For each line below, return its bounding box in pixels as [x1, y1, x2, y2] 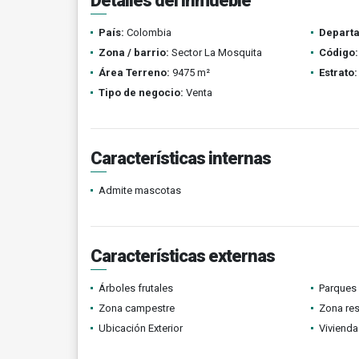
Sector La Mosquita [169, 46, 262, 58]
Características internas [91, 148, 271, 168]
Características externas [91, 246, 275, 266]
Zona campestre [99, 302, 175, 314]
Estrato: [318, 67, 357, 79]
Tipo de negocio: [99, 87, 184, 99]
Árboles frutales [99, 282, 173, 294]
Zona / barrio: [99, 46, 169, 58]
